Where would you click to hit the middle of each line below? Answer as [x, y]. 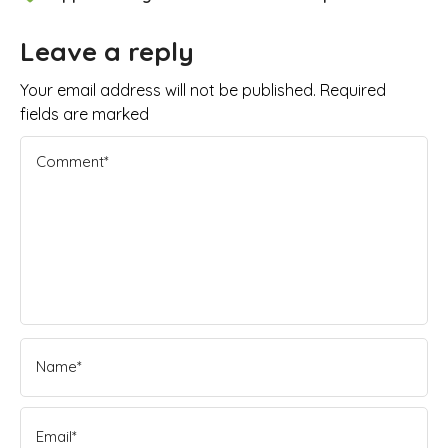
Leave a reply [107, 52]
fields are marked [84, 114]
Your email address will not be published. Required [203, 90]
